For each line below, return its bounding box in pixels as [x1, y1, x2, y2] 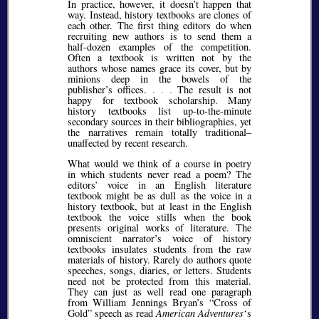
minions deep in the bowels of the [68, 71, 251, 85]
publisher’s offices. [68, 82, 152, 96]
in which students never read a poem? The [68, 167, 251, 182]
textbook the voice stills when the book [68, 210, 251, 224]
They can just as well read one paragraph [68, 285, 251, 299]
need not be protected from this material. [68, 274, 251, 288]
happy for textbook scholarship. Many [68, 93, 251, 107]
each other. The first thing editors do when [68, 18, 251, 32]
